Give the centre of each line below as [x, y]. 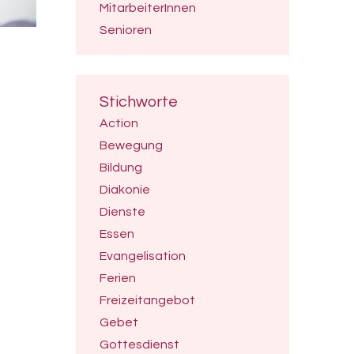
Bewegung [131, 145]
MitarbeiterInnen [148, 8]
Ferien [118, 278]
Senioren [126, 30]
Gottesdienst [139, 345]
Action [119, 123]
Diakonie [125, 190]
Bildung [121, 168]
